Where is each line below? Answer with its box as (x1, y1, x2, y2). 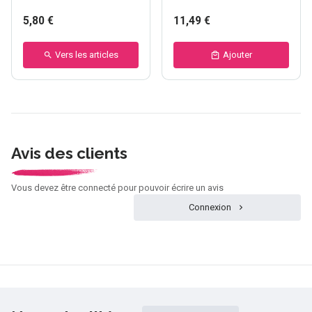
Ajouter (223, 49, 253, 60)
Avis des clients (11, 143, 127, 162)
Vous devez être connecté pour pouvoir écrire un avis (11, 182, 224, 194)
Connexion (189, 202, 232, 213)
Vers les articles (55, 49, 119, 60)
